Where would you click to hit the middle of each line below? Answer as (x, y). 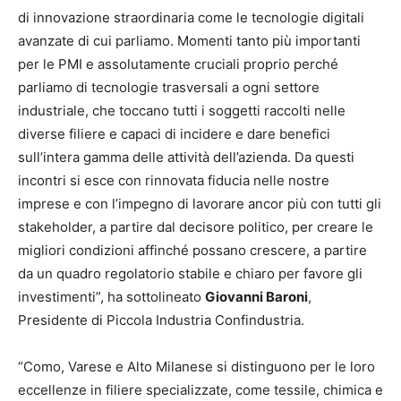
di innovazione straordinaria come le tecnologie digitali (191, 18)
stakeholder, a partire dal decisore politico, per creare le (196, 227)
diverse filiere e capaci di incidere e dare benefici (174, 134)
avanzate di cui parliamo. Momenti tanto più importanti (189, 41)
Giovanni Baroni (256, 297)
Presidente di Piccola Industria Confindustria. (161, 320)
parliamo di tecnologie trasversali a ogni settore (169, 88)
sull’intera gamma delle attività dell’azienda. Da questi (186, 158)
